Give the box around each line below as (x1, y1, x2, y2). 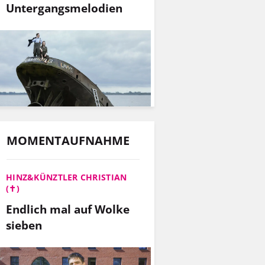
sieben (6, 217, 42, 234)
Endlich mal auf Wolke (6, 201, 130, 218)
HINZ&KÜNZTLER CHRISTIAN (6, 172, 127, 183)
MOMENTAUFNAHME (7, 132, 130, 149)
